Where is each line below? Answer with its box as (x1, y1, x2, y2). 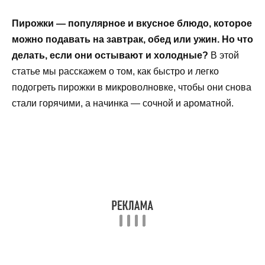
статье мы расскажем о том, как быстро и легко (12, 66, 219, 76)
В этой (208, 50, 239, 60)
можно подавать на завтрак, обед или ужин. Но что (12, 34, 253, 44)
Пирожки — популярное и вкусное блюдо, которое (12, 18, 252, 28)
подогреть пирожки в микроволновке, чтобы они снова (12, 82, 251, 92)
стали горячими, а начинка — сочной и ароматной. (12, 98, 234, 108)
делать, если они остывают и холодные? (12, 50, 208, 60)
